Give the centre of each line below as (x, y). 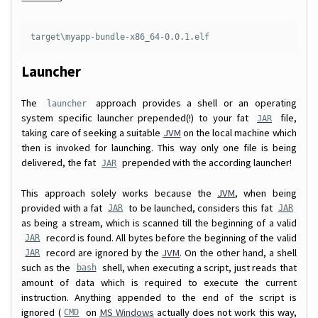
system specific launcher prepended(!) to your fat (138, 118)
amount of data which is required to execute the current (159, 282)
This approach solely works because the (120, 193)
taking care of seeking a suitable (92, 133)
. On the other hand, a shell (238, 252)
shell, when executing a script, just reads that (198, 267)
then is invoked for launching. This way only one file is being (159, 148)
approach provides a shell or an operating (193, 103)
